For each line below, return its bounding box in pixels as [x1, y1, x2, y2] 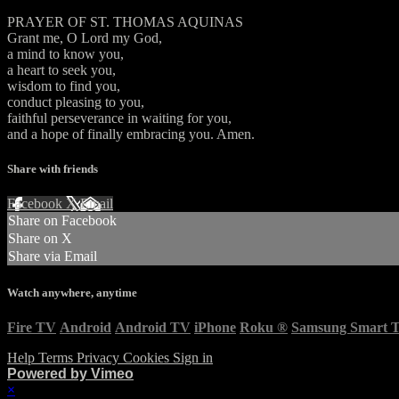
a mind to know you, [7, 46, 124, 62]
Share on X [8, 231, 72, 247]
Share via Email [8, 248, 97, 265]
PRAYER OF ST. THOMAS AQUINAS [7, 14, 243, 30]
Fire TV [7, 319, 56, 335]
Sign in [173, 349, 213, 365]
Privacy [77, 349, 123, 365]
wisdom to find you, [7, 78, 120, 94]
